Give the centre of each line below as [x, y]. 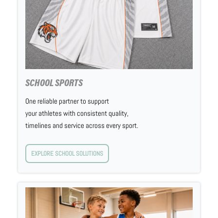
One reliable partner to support [67, 101]
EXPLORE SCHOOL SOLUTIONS [67, 154]
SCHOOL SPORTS [54, 84]
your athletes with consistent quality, [77, 113]
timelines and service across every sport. [82, 125]
